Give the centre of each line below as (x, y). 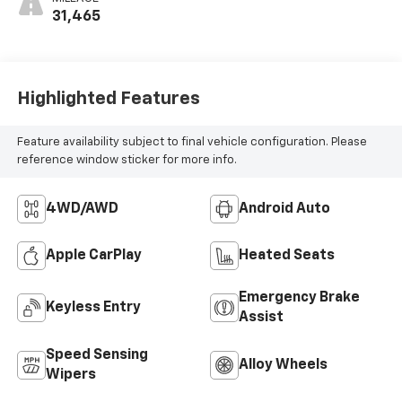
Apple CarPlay (93, 255)
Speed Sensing (96, 355)
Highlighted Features (108, 99)
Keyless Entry (93, 307)
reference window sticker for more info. (127, 160)
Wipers (70, 375)
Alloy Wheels (283, 365)
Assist (261, 317)
